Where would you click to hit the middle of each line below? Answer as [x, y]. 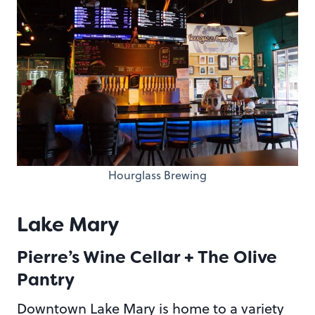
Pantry [46, 280]
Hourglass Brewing [157, 175]
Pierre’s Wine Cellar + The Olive [147, 258]
